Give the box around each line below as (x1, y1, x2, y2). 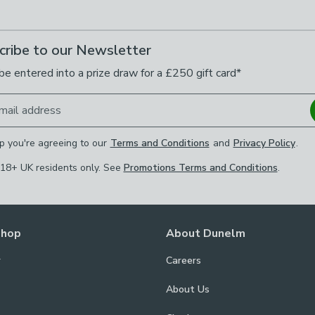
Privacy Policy (233, 136, 295, 150)
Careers (166, 254, 201, 267)
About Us (166, 283, 210, 296)
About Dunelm (166, 226, 245, 241)
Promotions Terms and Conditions (123, 161, 278, 174)
